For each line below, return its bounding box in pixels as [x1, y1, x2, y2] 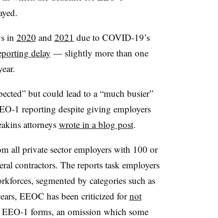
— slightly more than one [50, 46, 148, 59]
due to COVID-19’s [73, 31, 150, 43]
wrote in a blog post [58, 118, 133, 130]
